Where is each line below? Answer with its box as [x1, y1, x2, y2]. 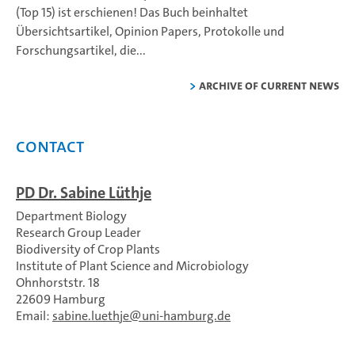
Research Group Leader [16, 224, 141, 241]
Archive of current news [199, 77, 339, 94]
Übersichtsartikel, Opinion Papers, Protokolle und [16, 23, 284, 40]
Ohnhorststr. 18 [16, 274, 100, 291]
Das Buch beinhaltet [139, 4, 248, 21]
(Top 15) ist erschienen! [16, 4, 137, 21]
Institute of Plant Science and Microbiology [16, 258, 249, 274]
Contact [16, 133, 84, 158]
